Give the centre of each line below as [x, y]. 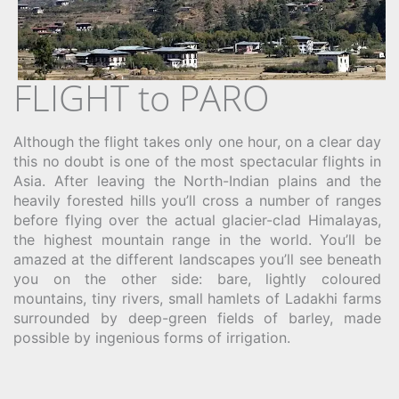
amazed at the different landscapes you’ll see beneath [197, 260]
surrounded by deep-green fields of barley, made [197, 318]
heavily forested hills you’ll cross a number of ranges [197, 201]
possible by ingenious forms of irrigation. [152, 338]
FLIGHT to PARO [142, 98]
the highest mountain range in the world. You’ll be [197, 240]
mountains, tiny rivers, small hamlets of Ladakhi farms [197, 299]
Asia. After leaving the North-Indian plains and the [197, 181]
